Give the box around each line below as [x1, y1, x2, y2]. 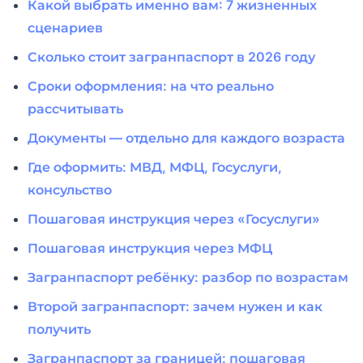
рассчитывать [28, 100, 123, 117]
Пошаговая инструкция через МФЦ [28, 240, 272, 257]
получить [28, 321, 91, 338]
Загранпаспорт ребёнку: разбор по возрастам [28, 269, 348, 286]
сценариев [28, 19, 103, 36]
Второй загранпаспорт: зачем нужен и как [28, 298, 322, 315]
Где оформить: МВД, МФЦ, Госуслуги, [28, 159, 282, 176]
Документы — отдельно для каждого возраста [28, 130, 345, 147]
